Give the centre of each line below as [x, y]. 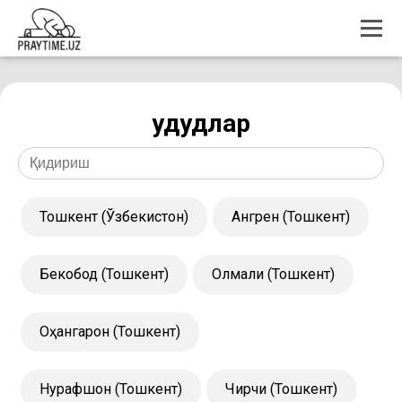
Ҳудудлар [201, 123]
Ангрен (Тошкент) [291, 217]
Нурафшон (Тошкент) [111, 389]
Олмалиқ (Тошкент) [273, 274]
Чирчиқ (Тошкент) [281, 389]
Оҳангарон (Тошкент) [110, 332]
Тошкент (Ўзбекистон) [114, 217]
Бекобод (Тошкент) [104, 274]
